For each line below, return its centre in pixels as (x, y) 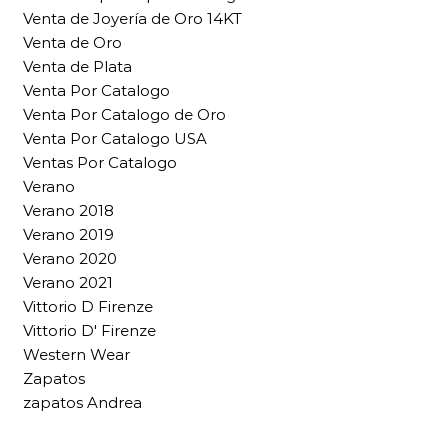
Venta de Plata (77, 66)
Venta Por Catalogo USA (115, 138)
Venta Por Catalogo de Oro (124, 114)
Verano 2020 (70, 258)
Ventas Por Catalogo (100, 162)
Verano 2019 (68, 234)
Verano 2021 (68, 282)
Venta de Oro (72, 42)
